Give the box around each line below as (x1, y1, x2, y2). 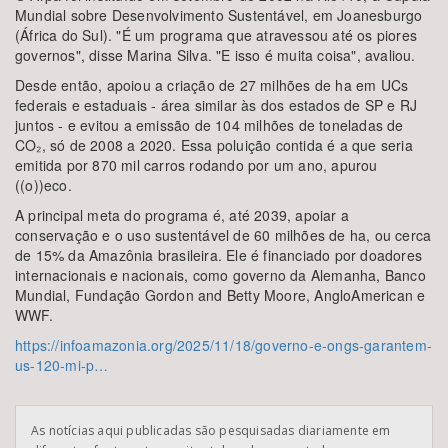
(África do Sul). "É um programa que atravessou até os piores (15, 25, 418, 45)
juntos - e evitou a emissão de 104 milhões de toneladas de (15, 115, 404, 135)
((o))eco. (15, 175, 72, 195)
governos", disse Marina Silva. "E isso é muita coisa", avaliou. (15, 45, 416, 65)
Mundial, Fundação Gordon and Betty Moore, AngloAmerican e (15, 285, 426, 305)
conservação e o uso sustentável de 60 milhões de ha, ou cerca (15, 225, 432, 245)
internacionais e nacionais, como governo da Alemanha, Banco (15, 265, 426, 285)
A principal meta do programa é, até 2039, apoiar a (15, 205, 350, 225)
